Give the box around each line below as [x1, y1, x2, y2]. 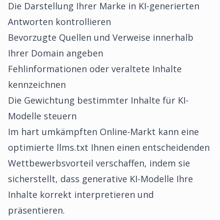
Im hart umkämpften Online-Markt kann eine [8, 126, 199, 137]
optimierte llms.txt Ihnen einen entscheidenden [8, 141, 210, 153]
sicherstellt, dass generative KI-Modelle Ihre [8, 173, 193, 185]
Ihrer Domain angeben [8, 47, 103, 59]
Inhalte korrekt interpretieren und [8, 189, 154, 200]
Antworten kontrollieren [8, 16, 111, 27]
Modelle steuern [8, 110, 77, 122]
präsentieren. [8, 204, 65, 216]
